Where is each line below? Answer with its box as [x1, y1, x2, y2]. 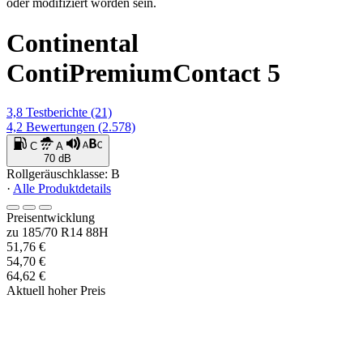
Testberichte [26, 105, 88, 120]
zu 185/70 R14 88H [6, 225, 109, 240]
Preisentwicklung [6, 211, 95, 225]
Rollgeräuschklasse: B [6, 167, 120, 181]
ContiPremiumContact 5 [6, 58, 280, 88]
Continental [6, 28, 139, 58]
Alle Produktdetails [13, 181, 111, 196]
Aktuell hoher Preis [6, 284, 105, 298]
